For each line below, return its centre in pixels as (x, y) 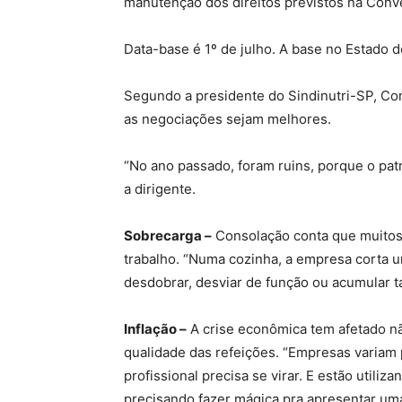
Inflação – (155, 329)
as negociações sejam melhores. (227, 119)
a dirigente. (160, 189)
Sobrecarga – (168, 236)
